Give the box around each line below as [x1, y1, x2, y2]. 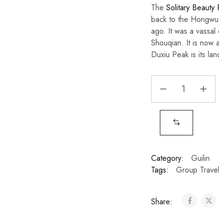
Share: [151, 196, 175, 207]
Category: [151, 153, 184, 164]
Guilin [191, 153, 210, 164]
